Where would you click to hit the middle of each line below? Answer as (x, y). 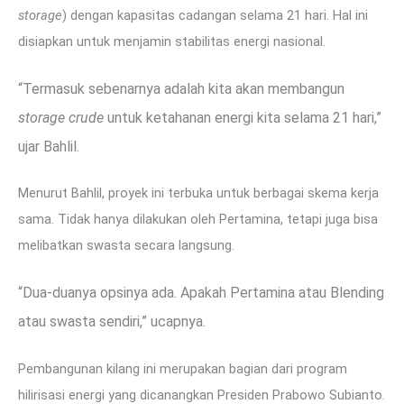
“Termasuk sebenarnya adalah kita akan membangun (181, 88)
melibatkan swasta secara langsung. (126, 246)
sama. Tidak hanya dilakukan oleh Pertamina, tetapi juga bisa (198, 220)
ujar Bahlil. (49, 146)
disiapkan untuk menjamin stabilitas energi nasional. (172, 41)
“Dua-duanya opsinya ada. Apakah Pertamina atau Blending (201, 293)
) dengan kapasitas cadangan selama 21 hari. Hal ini (215, 15)
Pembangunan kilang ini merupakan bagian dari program (183, 369)
